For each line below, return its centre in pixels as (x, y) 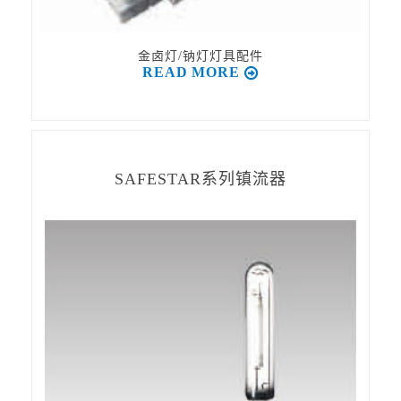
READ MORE (191, 72)
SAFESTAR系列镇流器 (200, 179)
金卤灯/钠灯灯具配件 (200, 56)
